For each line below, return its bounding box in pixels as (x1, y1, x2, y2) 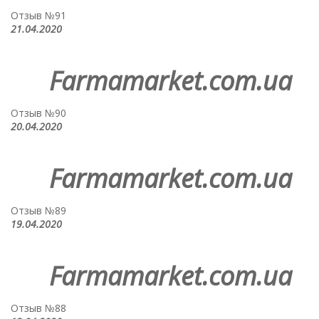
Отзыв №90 (11, 106, 66, 120)
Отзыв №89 (11, 204, 66, 217)
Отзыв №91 (11, 9, 66, 22)
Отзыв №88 (11, 301, 66, 315)
